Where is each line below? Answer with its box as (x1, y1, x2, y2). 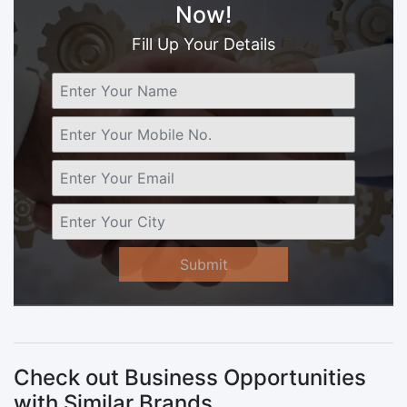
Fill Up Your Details (132, 34, 275, 54)
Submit (179, 254, 228, 273)
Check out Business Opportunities (14, 363, 366, 391)
